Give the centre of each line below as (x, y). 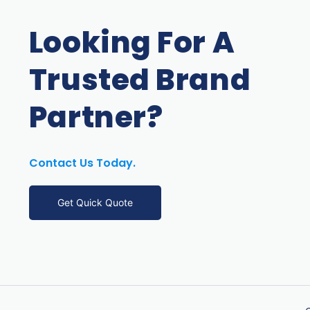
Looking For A (132, 43)
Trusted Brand (140, 80)
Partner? (96, 118)
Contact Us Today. (82, 163)
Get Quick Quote (95, 203)
